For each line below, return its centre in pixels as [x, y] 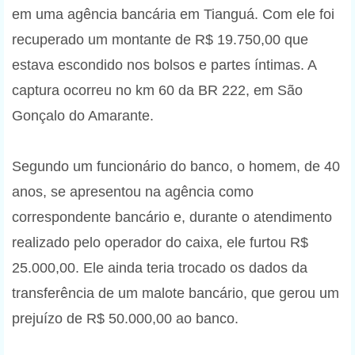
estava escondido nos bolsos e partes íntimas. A [164, 65]
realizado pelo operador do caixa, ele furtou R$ [160, 242]
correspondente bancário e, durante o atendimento [172, 217]
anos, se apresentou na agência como [133, 191]
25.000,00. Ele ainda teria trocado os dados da [160, 267]
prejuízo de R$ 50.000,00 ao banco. [125, 318]
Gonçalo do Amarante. [83, 115]
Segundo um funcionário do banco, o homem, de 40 [176, 166]
